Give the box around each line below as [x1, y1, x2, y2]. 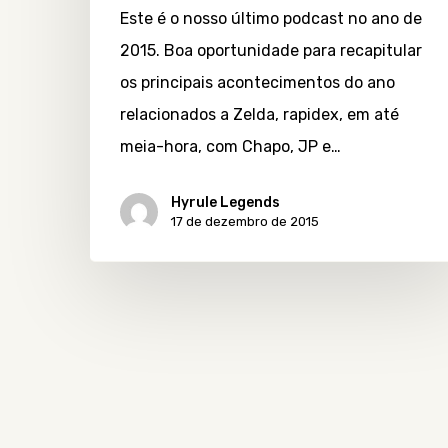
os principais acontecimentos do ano [120, 72, 395, 92]
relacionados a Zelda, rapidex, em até [120, 104, 399, 124]
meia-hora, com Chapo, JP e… [120, 136, 341, 156]
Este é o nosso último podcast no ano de [120, 8, 422, 28]
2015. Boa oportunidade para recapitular [120, 40, 422, 60]
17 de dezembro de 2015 [171, 213, 319, 229]
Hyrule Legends [171, 193, 280, 211]
